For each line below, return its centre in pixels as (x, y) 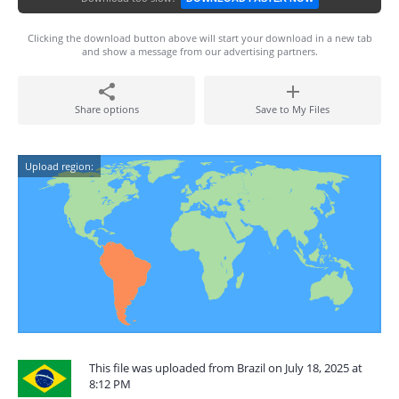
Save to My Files (293, 109)
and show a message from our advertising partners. (199, 51)
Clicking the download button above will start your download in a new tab (199, 38)
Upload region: (59, 166)
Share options (106, 109)
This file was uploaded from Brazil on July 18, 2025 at (226, 368)
